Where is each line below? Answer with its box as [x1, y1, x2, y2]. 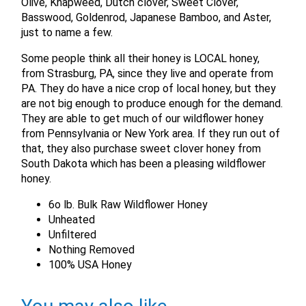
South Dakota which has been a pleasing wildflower [21, 156, 266, 170]
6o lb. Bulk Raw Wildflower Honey [48, 197, 208, 211]
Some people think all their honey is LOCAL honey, [21, 51, 260, 65]
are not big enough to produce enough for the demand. [21, 96, 283, 110]
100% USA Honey [48, 258, 133, 271]
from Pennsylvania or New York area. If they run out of [21, 126, 281, 140]
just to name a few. [21, 25, 113, 39]
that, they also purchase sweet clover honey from [21, 141, 262, 155]
